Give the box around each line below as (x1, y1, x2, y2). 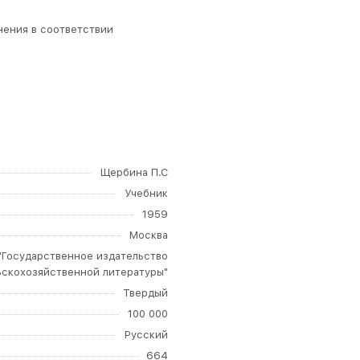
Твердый (123, 287, 168, 299)
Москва (129, 229, 168, 241)
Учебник (125, 187, 168, 199)
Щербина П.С (100, 166, 168, 178)
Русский (125, 329, 168, 341)
